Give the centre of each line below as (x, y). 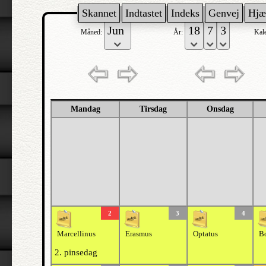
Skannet (99, 13)
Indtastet (144, 13)
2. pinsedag (76, 252)
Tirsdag (153, 109)
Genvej (224, 13)
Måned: (92, 32)
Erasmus (139, 234)
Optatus (205, 234)
